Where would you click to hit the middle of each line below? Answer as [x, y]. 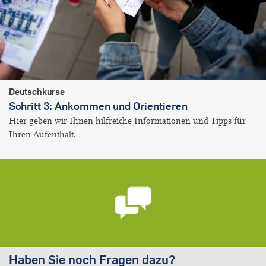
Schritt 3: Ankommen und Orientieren [98, 106]
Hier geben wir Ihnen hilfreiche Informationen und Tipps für [127, 121]
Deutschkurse [37, 92]
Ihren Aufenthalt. [42, 135]
